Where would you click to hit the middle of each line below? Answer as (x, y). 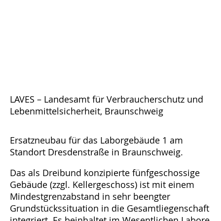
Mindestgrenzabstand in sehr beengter (90, 197)
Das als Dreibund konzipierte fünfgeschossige (105, 173)
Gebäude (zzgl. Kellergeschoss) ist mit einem (102, 185)
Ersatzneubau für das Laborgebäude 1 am (96, 140)
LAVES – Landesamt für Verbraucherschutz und (107, 99)
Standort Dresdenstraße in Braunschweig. (96, 152)
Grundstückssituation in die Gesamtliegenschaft (110, 208)
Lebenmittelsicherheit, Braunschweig (87, 111)
